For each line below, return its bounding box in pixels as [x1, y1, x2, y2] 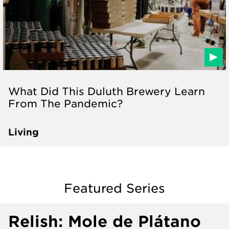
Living [8, 126, 39, 138]
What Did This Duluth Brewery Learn [8, 84, 205, 97]
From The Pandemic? [8, 97, 123, 109]
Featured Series [64, 180, 165, 195]
